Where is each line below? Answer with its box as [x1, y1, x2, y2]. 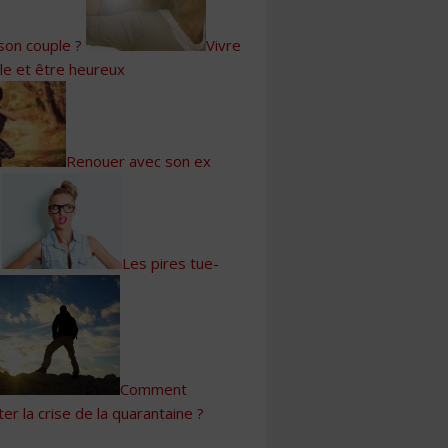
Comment [120, 378, 187, 399]
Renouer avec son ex [66, 151, 211, 172]
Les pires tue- [122, 252, 219, 273]
